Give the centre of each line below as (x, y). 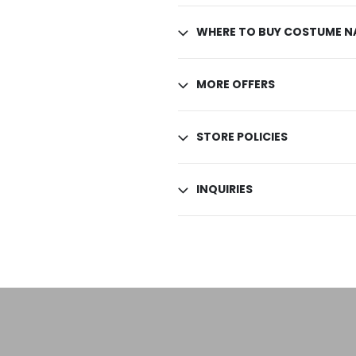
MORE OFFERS (236, 84)
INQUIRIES (224, 189)
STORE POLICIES (242, 136)
